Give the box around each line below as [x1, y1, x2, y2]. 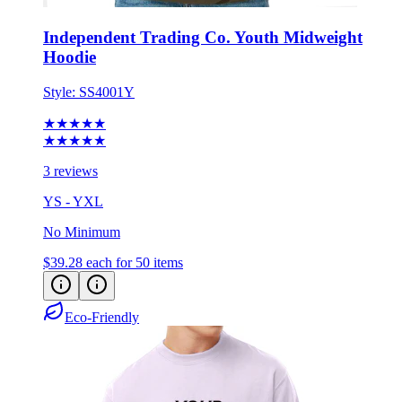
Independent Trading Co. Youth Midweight [43, 27, 363, 47]
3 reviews [43, 162, 98, 179]
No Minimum [43, 223, 120, 240]
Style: [43, 83, 79, 100]
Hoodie [43, 47, 96, 66]
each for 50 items [86, 254, 183, 270]
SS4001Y [79, 83, 135, 100]
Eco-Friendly [65, 309, 139, 325]
